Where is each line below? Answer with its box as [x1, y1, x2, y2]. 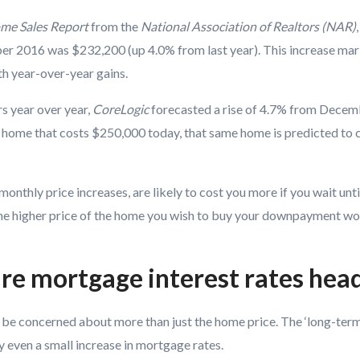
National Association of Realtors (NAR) [141, 18, 356, 34]
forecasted [151, 101, 211, 117]
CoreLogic [92, 101, 149, 117]
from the [91, 18, 138, 34]
